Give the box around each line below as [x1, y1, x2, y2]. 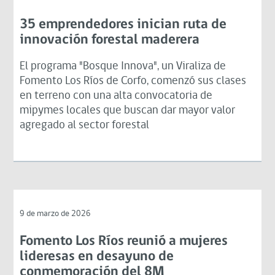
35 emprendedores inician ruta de [20, 17, 227, 32]
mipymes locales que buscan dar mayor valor [20, 104, 236, 117]
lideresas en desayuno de [20, 249, 174, 264]
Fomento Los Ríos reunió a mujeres [20, 234, 228, 249]
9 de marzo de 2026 [20, 209, 91, 219]
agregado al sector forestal [20, 119, 150, 131]
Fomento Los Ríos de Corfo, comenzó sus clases [20, 75, 247, 87]
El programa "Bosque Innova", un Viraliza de [20, 60, 227, 72]
